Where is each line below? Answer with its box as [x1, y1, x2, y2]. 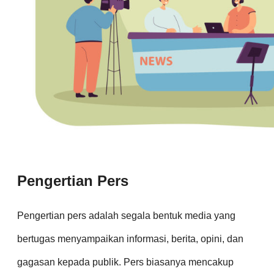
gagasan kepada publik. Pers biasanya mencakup [17, 257, 234, 268]
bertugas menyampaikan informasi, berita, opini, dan [17, 234, 243, 245]
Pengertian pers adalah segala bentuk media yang [17, 210, 235, 221]
